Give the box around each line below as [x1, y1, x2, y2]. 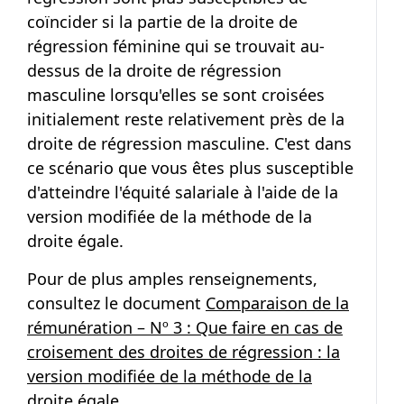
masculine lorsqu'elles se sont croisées [27, 84, 325, 106]
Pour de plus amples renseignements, [27, 268, 317, 290]
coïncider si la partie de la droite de [27, 11, 298, 33]
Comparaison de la [206, 292, 349, 315]
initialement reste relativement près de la [27, 108, 344, 131]
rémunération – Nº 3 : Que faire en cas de [27, 317, 343, 339]
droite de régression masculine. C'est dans [27, 133, 352, 155]
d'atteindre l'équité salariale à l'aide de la [27, 181, 338, 204]
